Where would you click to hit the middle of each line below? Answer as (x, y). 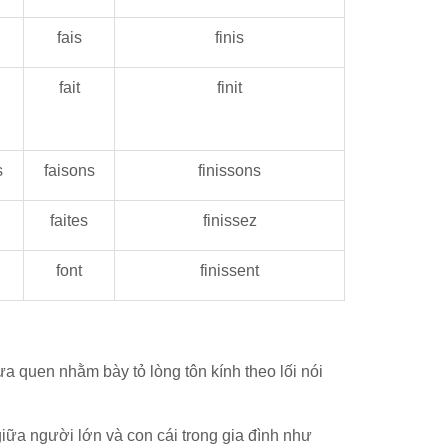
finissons (230, 170)
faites (69, 220)
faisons (69, 170)
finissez (229, 220)
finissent (230, 270)
